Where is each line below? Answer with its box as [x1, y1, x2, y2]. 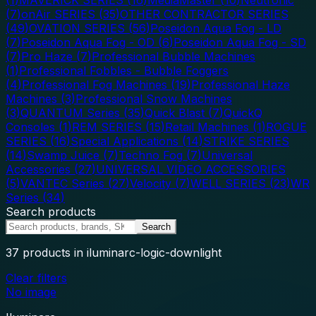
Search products [6, 204, 96, 219]
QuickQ [224, 105, 262, 120]
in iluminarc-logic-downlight [71, 245, 221, 260]
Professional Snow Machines [75, 91, 232, 106]
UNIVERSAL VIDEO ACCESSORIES [96, 162, 286, 176]
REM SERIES [72, 119, 142, 134]
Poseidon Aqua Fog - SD [174, 35, 306, 49]
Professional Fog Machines [22, 77, 167, 92]
